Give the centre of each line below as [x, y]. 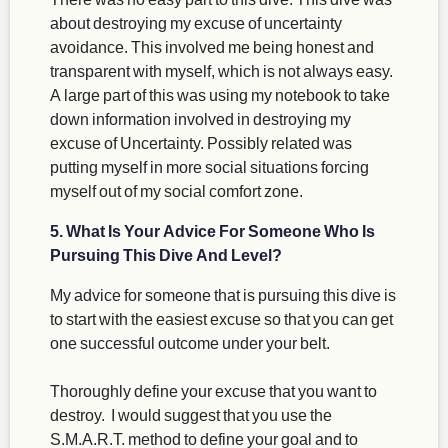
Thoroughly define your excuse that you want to [213, 391]
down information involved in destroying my [200, 119]
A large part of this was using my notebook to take [220, 95]
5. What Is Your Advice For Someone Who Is [212, 231]
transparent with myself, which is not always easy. [221, 71]
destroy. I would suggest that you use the [191, 415]
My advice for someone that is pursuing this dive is [223, 295]
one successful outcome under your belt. [191, 343]
